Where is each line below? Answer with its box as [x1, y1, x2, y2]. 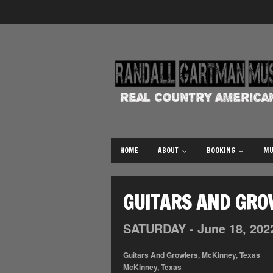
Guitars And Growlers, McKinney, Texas [123, 249, 260, 260]
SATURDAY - [123, 219, 197, 237]
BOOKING [207, 144, 235, 155]
